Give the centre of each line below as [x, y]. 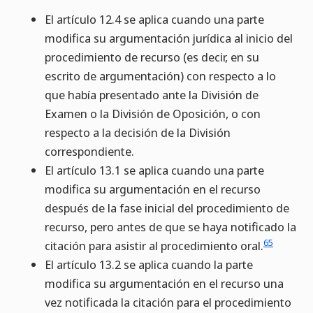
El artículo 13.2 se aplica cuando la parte [149, 265]
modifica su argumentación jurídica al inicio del [169, 38]
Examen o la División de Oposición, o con [153, 114]
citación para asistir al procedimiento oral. [154, 246]
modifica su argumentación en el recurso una [164, 284]
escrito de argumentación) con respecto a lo [160, 76]
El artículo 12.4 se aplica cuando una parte [154, 20]
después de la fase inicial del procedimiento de [167, 208]
